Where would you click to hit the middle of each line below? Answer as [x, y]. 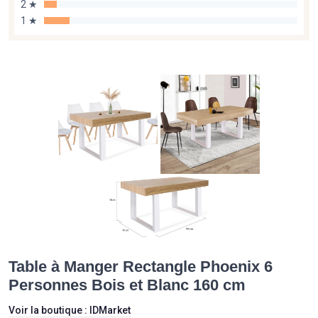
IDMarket [110, 311]
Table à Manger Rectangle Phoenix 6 [141, 267]
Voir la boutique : [49, 311]
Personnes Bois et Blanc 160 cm [127, 285]
